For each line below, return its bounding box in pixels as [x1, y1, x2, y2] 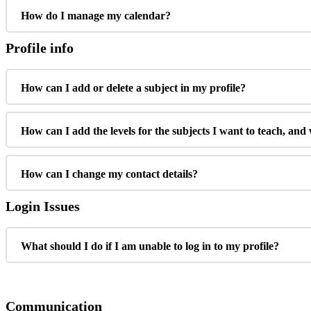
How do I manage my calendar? [21, 10, 171, 22]
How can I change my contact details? [21, 168, 198, 180]
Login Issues [6, 199, 80, 215]
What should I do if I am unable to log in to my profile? [21, 240, 279, 253]
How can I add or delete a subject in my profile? [21, 82, 246, 94]
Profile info [6, 40, 74, 56]
